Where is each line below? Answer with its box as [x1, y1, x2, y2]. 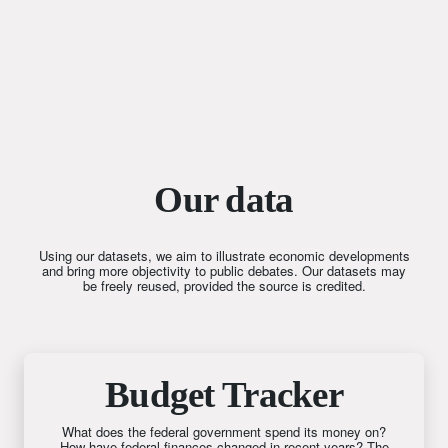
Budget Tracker [105, 373, 343, 415]
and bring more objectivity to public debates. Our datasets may [42, 260, 406, 280]
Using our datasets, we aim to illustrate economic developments [38, 245, 410, 265]
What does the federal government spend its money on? [62, 421, 386, 441]
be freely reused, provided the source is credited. [82, 275, 366, 295]
